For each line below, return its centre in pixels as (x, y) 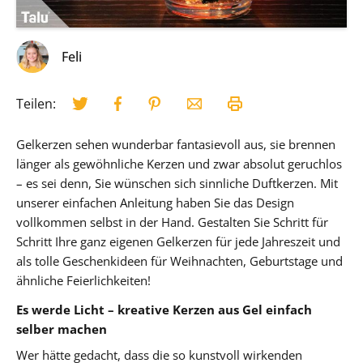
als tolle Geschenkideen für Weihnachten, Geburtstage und (179, 261)
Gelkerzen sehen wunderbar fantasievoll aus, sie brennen (176, 144)
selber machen (62, 329)
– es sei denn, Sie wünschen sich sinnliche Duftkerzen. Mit (177, 183)
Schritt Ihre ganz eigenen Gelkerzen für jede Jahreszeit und (178, 241)
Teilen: (36, 103)
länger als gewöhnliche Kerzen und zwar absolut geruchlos (179, 163)
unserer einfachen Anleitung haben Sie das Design (155, 202)
